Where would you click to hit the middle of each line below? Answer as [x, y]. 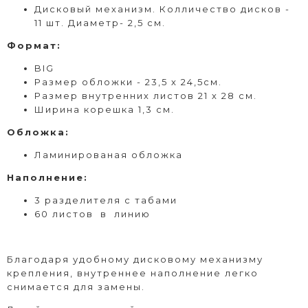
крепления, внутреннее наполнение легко [133, 273]
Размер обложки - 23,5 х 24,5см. [128, 81]
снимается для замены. [76, 286]
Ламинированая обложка [109, 154]
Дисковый [63, 9]
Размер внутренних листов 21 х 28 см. [146, 95]
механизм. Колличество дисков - [193, 9]
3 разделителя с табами [106, 200]
